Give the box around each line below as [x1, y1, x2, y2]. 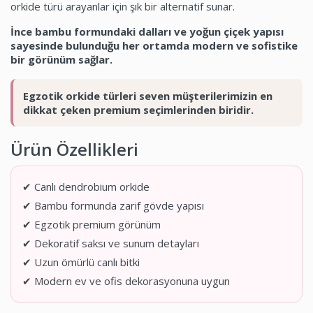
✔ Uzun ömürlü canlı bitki [22, 254, 140, 269]
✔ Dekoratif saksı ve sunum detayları [22, 235, 199, 250]
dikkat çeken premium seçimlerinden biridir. [23, 102, 254, 117]
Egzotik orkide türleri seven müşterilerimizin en [23, 88, 272, 103]
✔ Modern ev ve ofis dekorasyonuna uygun [22, 273, 230, 288]
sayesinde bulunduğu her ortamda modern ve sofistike [10, 38, 298, 52]
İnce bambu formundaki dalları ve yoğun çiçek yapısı [10, 24, 284, 38]
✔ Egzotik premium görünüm [22, 217, 161, 231]
